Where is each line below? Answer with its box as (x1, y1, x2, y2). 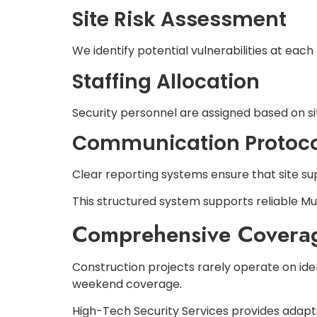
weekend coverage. (72, 275, 182, 292)
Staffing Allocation (72, 67, 260, 96)
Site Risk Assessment (72, 6, 287, 34)
